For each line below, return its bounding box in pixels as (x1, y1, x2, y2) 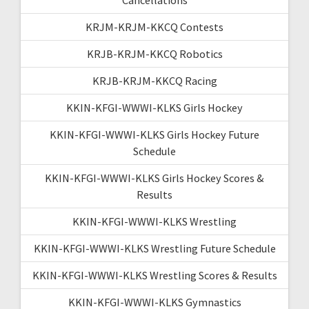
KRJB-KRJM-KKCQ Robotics (86, 46, 223, 61)
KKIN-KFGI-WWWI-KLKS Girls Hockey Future (50, 127, 259, 141)
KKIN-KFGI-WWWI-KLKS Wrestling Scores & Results (32, 268, 277, 282)
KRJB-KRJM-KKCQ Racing (92, 73, 217, 88)
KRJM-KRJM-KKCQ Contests (86, 19, 223, 34)
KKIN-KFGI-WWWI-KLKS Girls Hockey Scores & (45, 170, 264, 185)
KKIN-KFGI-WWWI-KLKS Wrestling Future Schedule (33, 241, 276, 255)
